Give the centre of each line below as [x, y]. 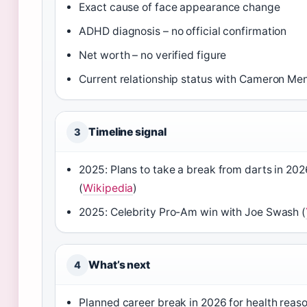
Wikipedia [108, 188]
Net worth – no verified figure [153, 56]
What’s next [119, 265]
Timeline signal [127, 132]
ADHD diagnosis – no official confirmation [183, 32]
